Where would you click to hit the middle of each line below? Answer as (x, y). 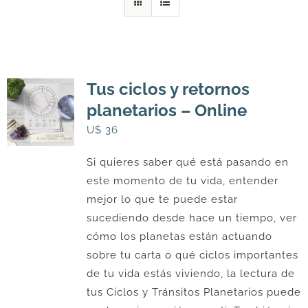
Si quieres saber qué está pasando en (187, 163)
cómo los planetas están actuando (179, 237)
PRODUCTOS (48, 77)
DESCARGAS (46, 31)
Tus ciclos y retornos (168, 89)
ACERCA (36, 167)
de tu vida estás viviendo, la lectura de (190, 274)
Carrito (32, 258)
